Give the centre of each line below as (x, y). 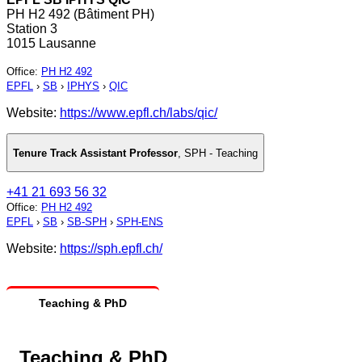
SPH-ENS (140, 222)
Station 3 (32, 29)
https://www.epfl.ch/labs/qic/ (139, 113)
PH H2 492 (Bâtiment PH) (80, 15)
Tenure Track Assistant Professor (95, 153)
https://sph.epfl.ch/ (111, 249)
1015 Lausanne (51, 44)
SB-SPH (87, 222)
